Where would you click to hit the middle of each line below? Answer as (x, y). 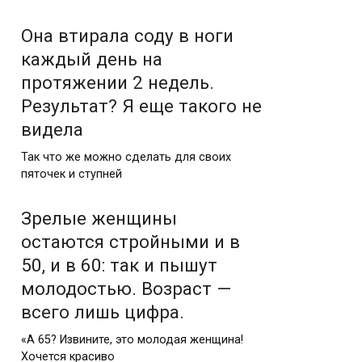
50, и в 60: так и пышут (119, 265)
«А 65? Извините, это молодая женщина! (132, 339)
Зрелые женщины (99, 218)
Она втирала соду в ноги (127, 36)
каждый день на (92, 59)
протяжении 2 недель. (118, 82)
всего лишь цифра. (103, 311)
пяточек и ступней (72, 174)
